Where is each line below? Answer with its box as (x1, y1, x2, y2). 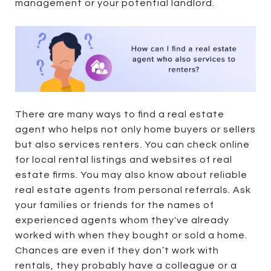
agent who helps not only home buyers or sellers (15, 124, 256, 134)
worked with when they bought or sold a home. (15, 230, 247, 240)
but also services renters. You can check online (15, 139, 250, 149)
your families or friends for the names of (15, 200, 214, 210)
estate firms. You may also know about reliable (15, 169, 247, 180)
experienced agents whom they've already (15, 215, 229, 225)
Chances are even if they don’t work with (15, 245, 219, 255)
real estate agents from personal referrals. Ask (15, 184, 251, 195)
